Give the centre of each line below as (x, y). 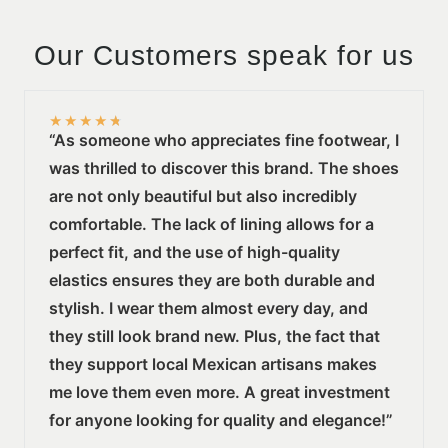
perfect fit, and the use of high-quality (194, 251)
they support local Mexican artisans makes (213, 363)
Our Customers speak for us (224, 55)
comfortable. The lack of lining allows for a (211, 223)
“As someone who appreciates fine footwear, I (224, 139)
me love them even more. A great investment (219, 391)
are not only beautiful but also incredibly (203, 195)
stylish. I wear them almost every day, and (208, 307)
